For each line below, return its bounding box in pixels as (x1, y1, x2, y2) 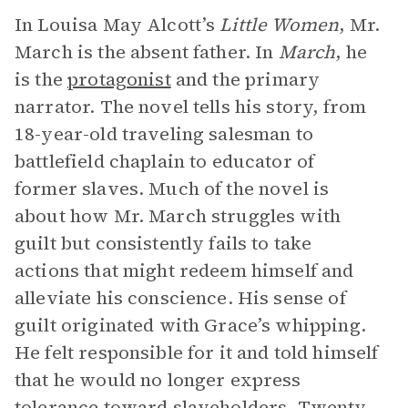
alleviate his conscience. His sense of (15, 285, 346, 311)
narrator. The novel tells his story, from (15, 94, 367, 119)
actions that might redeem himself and (15, 258, 354, 283)
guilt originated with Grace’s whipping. (15, 312, 366, 338)
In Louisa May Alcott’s (15, 12, 220, 37)
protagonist (67, 66, 171, 92)
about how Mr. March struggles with (15, 203, 342, 229)
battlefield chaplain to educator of (15, 148, 315, 174)
